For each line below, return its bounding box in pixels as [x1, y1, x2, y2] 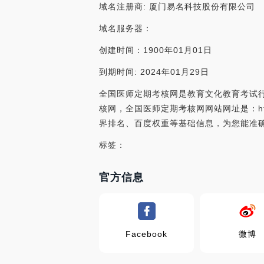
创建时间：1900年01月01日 [99, 45, 212, 55]
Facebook [126, 229, 168, 239]
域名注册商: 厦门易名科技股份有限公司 [99, 2, 255, 11]
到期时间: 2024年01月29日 [99, 67, 209, 77]
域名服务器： [99, 24, 152, 33]
